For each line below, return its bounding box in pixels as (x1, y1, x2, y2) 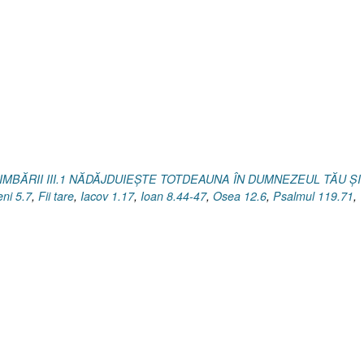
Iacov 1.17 (80, 187, 134, 204)
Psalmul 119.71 (273, 187, 353, 204)
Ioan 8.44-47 (141, 187, 206, 204)
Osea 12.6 (213, 187, 266, 204)
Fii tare (38, 187, 74, 204)
